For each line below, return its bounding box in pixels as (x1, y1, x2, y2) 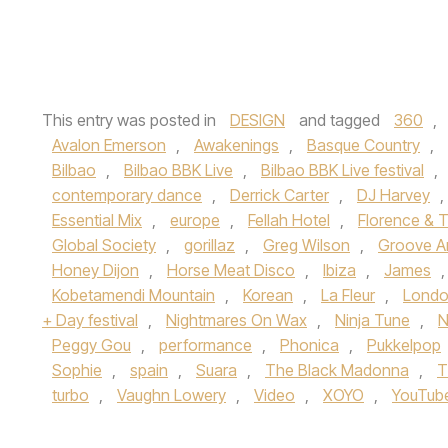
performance (159, 334, 252, 355)
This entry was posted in (42, 109, 220, 130)
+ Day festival (42, 309, 138, 330)
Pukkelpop (367, 334, 441, 355)
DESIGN (230, 109, 285, 130)
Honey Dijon (52, 259, 139, 280)
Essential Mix (52, 209, 142, 230)
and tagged (295, 109, 384, 130)
